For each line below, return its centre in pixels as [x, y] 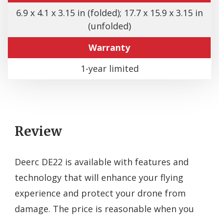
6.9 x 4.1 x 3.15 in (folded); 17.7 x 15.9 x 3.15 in [109, 12]
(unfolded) [109, 26]
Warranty [109, 47]
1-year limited [109, 68]
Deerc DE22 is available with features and [102, 162]
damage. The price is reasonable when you [104, 208]
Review [38, 131]
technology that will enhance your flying [99, 177]
